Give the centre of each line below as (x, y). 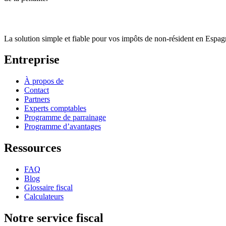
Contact (37, 90)
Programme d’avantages (63, 127)
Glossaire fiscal (48, 188)
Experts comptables (55, 108)
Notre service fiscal (54, 218)
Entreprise (32, 60)
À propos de (44, 81)
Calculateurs (44, 197)
